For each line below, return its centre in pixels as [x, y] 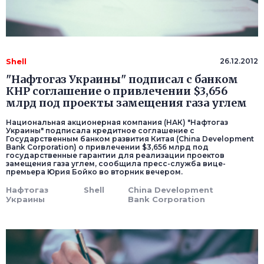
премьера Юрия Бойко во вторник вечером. [94, 172]
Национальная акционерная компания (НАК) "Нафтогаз [117, 123]
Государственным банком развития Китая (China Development [130, 139]
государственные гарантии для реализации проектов [115, 156]
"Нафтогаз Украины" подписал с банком [122, 80]
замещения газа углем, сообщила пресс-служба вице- [116, 164]
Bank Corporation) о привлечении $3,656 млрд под [107, 147]
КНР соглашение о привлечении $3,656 [117, 91]
